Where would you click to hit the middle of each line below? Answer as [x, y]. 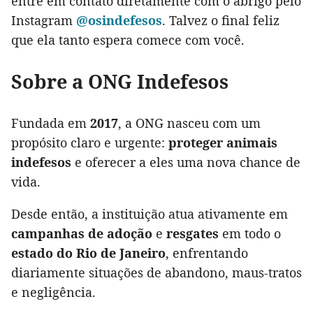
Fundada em [51, 123]
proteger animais [223, 143]
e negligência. [53, 292]
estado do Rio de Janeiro [88, 253]
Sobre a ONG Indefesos [120, 82]
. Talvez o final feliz [221, 21]
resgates [192, 234]
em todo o [250, 234]
